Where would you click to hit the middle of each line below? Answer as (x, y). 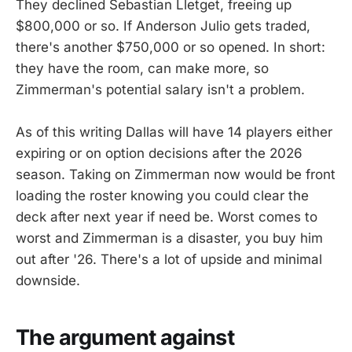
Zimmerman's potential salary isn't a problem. (160, 89)
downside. (48, 280)
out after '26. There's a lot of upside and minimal (169, 259)
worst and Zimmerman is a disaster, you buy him (169, 238)
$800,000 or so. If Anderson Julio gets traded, (163, 26)
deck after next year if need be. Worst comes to (167, 216)
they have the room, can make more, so (142, 68)
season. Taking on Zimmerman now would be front (176, 174)
